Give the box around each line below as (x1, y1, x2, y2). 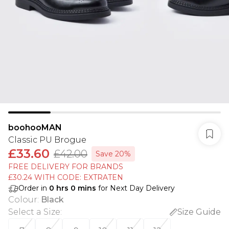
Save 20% (96, 149, 131, 158)
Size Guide (177, 207, 221, 217)
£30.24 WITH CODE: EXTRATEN (8, 173, 123, 182)
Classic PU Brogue (8, 135, 86, 145)
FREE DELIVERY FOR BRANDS (8, 162, 123, 171)
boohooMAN (8, 123, 62, 132)
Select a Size (8, 207, 60, 217)
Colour (8, 195, 37, 204)
